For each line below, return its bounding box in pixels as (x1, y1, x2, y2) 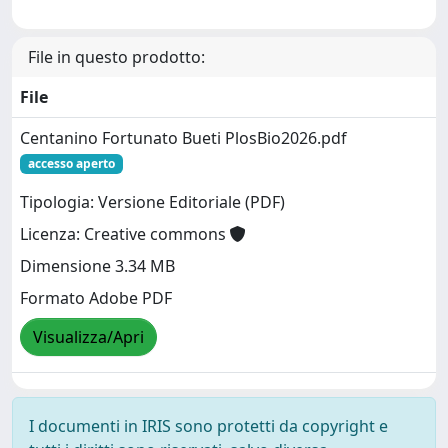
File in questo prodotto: (28, 45, 205, 68)
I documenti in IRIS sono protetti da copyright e (29, 414, 388, 437)
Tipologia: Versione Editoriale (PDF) (20, 191, 285, 213)
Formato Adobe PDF (20, 287, 172, 309)
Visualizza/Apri (33, 326, 144, 348)
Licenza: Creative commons (20, 223, 230, 245)
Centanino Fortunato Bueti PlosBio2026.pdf (20, 126, 347, 149)
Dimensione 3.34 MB (20, 255, 175, 277)
